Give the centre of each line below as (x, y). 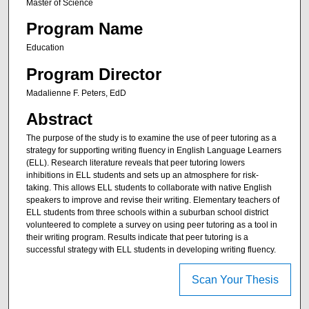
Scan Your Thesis (235, 280)
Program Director (93, 74)
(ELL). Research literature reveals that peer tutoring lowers (135, 162)
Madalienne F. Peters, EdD (76, 93)
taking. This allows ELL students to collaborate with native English (149, 187)
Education (45, 48)
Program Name (84, 29)
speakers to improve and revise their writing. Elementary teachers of (152, 200)
